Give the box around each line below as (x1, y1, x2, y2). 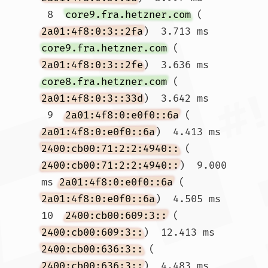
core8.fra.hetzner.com (41, 75, 167, 88)
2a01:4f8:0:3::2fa (41, 25, 143, 38)
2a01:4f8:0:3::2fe (41, 59, 143, 71)
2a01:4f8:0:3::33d (41, 92, 143, 105)
